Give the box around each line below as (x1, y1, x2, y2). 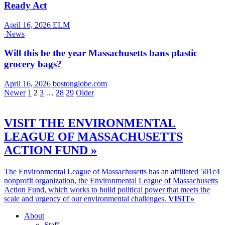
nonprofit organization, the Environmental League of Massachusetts (4, 176, 218, 185)
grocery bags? (4, 59, 62, 70)
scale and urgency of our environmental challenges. (4, 194, 168, 203)
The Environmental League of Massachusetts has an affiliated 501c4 (4, 167, 220, 176)
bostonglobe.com (53, 79, 107, 88)
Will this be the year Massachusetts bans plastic (4, 48, 197, 59)
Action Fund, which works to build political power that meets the (4, 185, 210, 194)
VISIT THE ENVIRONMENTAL (4, 116, 176, 130)
